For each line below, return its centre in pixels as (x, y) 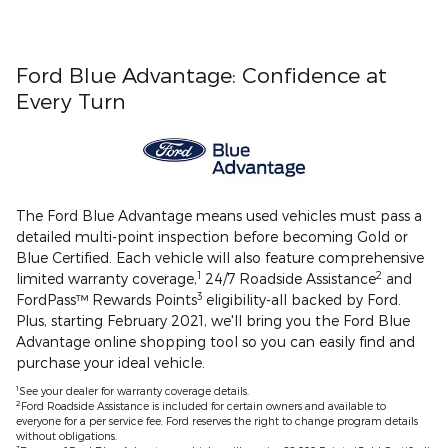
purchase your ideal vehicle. (110, 362)
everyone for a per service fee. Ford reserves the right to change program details (217, 420)
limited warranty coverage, (106, 278)
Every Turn (71, 100)
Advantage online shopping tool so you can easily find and (215, 341)
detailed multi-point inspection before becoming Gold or (212, 236)
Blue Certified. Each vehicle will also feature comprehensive (220, 257)
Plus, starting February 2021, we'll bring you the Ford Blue (213, 320)
